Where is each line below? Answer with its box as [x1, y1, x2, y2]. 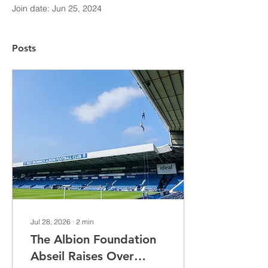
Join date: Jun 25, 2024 [12, 3, 102, 14]
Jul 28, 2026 [31, 217, 71, 226]
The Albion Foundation [31, 232, 156, 246]
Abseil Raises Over [31, 249, 134, 263]
